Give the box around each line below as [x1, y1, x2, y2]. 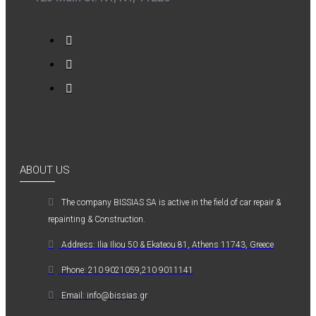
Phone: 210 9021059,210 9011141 [61, 265, 193, 275]
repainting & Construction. [48, 214, 145, 224]
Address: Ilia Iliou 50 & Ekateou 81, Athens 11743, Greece [61, 239, 274, 250]
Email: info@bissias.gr [61, 290, 147, 300]
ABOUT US [20, 163, 70, 176]
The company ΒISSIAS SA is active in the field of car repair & [61, 197, 281, 207]
